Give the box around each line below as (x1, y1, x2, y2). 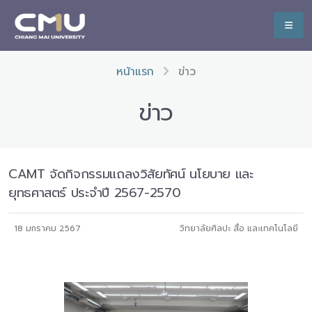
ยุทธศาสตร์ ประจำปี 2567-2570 (8, 183, 181, 203)
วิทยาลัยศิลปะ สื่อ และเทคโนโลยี (180, 222, 298, 235)
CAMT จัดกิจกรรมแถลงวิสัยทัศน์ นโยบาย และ (8, 164, 253, 184)
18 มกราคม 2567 (14, 222, 81, 235)
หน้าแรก (116, 63, 154, 80)
